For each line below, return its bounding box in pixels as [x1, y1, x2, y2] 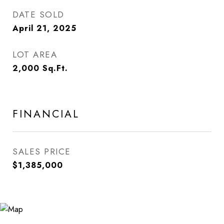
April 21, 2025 [12, 22, 76, 34]
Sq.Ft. [42, 62, 68, 74]
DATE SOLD [12, 8, 64, 20]
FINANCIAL [12, 106, 79, 121]
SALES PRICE [12, 145, 71, 157]
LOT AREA [12, 48, 57, 60]
